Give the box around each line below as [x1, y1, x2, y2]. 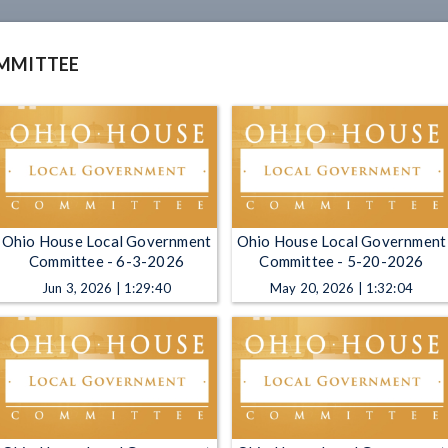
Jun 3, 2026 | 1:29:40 [42, 280, 171, 297]
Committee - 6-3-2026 [29, 252, 184, 271]
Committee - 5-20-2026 [259, 252, 424, 271]
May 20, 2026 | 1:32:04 [270, 280, 413, 297]
